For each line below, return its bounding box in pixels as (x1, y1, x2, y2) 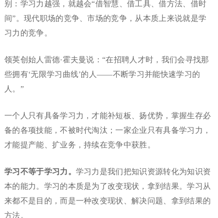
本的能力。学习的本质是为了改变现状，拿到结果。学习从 (4, 182, 211, 191)
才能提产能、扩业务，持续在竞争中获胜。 (4, 141, 156, 149)
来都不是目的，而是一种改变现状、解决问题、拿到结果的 (4, 197, 211, 205)
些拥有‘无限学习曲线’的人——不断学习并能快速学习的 (4, 70, 200, 79)
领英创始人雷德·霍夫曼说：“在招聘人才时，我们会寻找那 (4, 55, 209, 64)
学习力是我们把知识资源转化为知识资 (75, 167, 211, 176)
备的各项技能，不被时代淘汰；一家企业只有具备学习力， (4, 126, 211, 135)
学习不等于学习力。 (4, 167, 76, 176)
